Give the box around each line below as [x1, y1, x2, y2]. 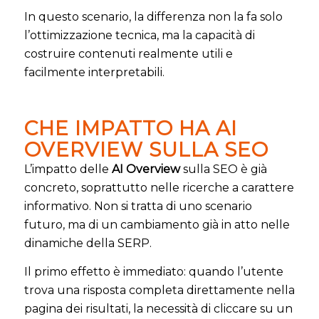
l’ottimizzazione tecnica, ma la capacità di [23, 28, 255, 43]
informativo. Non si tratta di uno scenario [23, 199, 252, 214]
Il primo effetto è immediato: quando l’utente [23, 264, 283, 278]
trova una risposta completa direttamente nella [23, 283, 295, 297]
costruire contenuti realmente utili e [23, 47, 233, 61]
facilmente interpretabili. [23, 66, 164, 80]
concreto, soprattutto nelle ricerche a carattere [23, 181, 294, 195]
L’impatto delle [23, 162, 112, 177]
